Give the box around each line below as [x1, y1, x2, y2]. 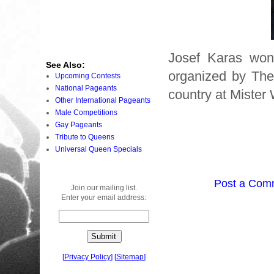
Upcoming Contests [55, 71, 120, 80]
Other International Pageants [55, 95, 150, 105]
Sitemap [116, 252, 144, 261]
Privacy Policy [64, 252, 111, 261]
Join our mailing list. [71, 183, 137, 192]
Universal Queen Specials [55, 144, 142, 154]
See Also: [46, 59, 85, 70]
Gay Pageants [55, 120, 102, 129]
